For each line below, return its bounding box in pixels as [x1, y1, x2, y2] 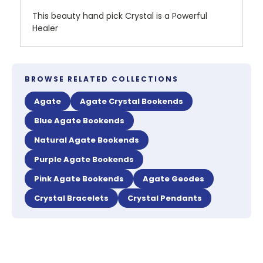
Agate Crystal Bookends [80, 96, 183, 107]
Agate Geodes [143, 173, 204, 185]
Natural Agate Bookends [34, 134, 139, 146]
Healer [32, 22, 58, 35]
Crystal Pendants [127, 193, 202, 204]
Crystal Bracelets [34, 193, 109, 204]
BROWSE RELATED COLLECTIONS [25, 74, 178, 85]
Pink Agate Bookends [34, 173, 124, 185]
